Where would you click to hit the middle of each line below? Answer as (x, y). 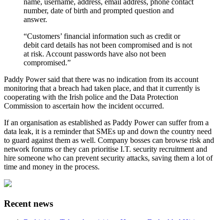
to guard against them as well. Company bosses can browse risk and (109, 140)
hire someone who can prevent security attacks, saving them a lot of (108, 158)
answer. (35, 19)
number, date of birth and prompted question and (99, 10)
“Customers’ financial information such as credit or (102, 36)
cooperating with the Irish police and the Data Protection (91, 97)
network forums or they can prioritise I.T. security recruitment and (106, 149)
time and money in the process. (52, 166)
